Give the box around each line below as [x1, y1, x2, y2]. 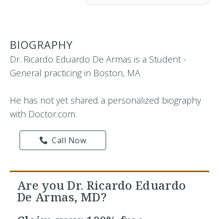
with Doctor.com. [10, 108, 77, 120]
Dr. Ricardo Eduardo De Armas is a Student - [10, 53, 186, 65]
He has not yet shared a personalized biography [10, 94, 201, 106]
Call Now [52, 135, 87, 146]
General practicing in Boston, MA [10, 67, 140, 79]
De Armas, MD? [17, 189, 107, 205]
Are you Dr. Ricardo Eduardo [17, 177, 186, 193]
